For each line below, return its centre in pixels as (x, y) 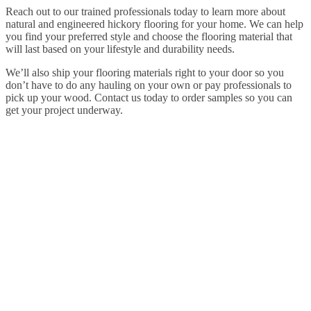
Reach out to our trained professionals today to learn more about (145, 11)
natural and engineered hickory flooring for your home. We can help (154, 24)
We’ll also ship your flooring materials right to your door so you (145, 72)
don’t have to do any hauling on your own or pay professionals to (149, 85)
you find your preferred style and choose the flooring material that (149, 36)
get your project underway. (64, 110)
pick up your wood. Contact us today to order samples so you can (149, 97)
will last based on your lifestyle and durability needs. (120, 49)
